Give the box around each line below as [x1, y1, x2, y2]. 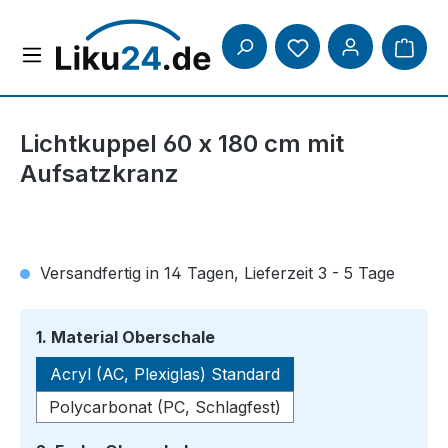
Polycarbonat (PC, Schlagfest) [49, 397, 281, 417]
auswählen [214, 326, 305, 346]
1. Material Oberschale [36, 327, 215, 347]
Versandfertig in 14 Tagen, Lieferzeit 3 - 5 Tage [35, 263, 395, 283]
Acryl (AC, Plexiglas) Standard [50, 364, 280, 384]
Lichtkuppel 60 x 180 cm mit [20, 129, 344, 158]
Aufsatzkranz [20, 159, 179, 188]
